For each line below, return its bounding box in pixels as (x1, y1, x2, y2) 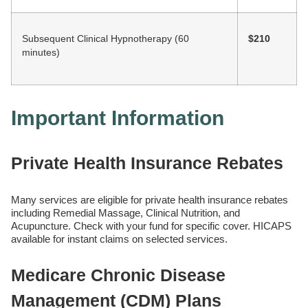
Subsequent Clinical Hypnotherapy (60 (22, 34, 189, 45)
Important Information (11, 106, 224, 129)
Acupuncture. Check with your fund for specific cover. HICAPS (11, 219, 291, 232)
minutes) (22, 47, 60, 58)
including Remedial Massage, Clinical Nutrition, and (11, 206, 240, 219)
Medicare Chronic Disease (11, 265, 225, 285)
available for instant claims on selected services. (11, 232, 228, 245)
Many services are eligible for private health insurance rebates (11, 193, 288, 206)
